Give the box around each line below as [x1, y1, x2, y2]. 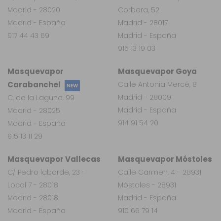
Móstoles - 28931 [118, 180, 176, 190]
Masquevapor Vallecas [7, 153, 101, 164]
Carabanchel [7, 79, 61, 90]
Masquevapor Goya [118, 66, 197, 76]
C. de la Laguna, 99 [7, 92, 74, 103]
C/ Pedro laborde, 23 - [7, 167, 85, 177]
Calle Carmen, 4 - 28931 [118, 167, 201, 177]
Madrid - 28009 [118, 92, 171, 102]
